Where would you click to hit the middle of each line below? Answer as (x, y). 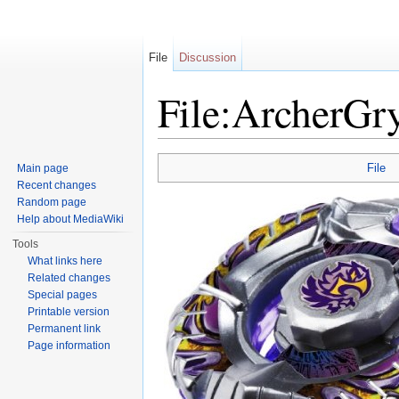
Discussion (208, 57)
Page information (69, 346)
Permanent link (65, 329)
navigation (239, 146)
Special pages (63, 295)
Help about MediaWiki (71, 219)
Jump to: (184, 146)
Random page (52, 202)
